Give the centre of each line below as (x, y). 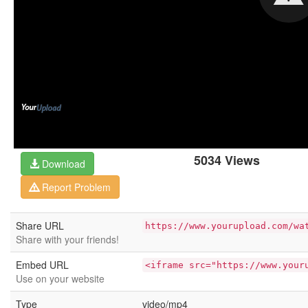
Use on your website (60, 278)
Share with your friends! (67, 239)
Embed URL (42, 265)
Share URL (40, 225)
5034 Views (227, 160)
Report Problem (75, 187)
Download (62, 164)
